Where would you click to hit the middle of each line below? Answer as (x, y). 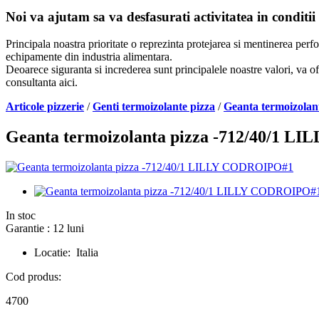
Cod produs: (33, 277)
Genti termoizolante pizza (154, 107)
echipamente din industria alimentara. (89, 57)
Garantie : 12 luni (45, 229)
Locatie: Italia (66, 253)
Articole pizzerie (45, 107)
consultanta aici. (42, 83)
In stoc (21, 216)
